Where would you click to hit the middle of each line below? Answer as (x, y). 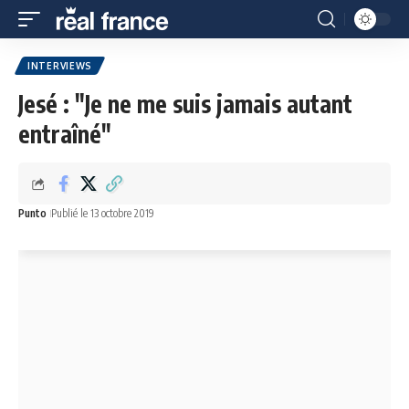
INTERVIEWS (60, 66)
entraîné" (65, 134)
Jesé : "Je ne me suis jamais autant (185, 104)
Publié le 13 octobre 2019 (103, 213)
